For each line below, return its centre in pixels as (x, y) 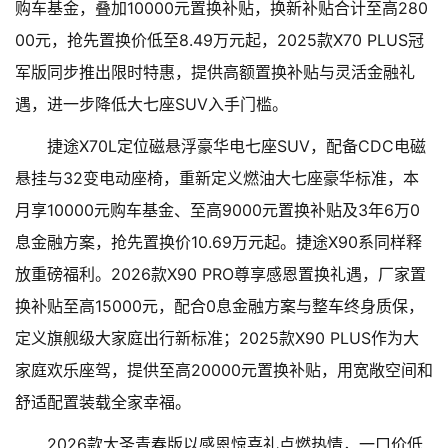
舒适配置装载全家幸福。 (103, 402)
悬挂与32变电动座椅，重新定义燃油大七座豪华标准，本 (217, 178)
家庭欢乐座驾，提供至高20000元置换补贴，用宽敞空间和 (224, 370)
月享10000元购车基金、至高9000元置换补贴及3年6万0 (217, 210)
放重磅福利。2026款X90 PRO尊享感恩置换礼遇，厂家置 (220, 274)
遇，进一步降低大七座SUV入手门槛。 (151, 104)
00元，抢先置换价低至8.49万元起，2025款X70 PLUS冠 (219, 40)
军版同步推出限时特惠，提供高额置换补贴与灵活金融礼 (215, 72)
